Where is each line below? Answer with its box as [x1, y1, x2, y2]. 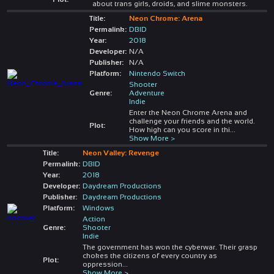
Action [82, 214, 105, 223]
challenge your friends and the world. [128, 116, 255, 125]
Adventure [128, 88, 165, 97]
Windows [82, 203, 114, 212]
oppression [82, 259, 122, 268]
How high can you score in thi [128, 125, 230, 134]
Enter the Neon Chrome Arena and [128, 108, 247, 117]
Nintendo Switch [128, 68, 185, 78]
